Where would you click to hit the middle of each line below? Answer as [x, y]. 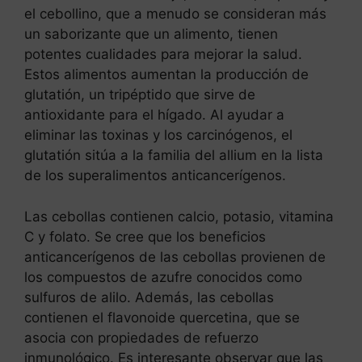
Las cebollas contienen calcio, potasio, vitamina [179, 216]
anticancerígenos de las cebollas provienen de [175, 257]
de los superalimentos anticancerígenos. [155, 176]
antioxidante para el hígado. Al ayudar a [154, 115]
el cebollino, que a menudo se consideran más [175, 14]
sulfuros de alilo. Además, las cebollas [149, 297]
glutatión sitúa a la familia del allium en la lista [174, 156]
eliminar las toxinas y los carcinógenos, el [158, 135]
